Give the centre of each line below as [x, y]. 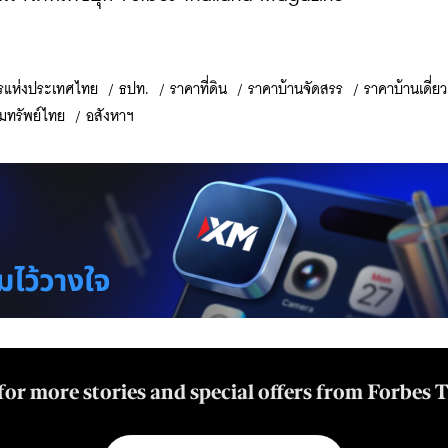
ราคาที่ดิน [198, 89]
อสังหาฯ [110, 116]
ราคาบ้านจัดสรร [295, 89]
